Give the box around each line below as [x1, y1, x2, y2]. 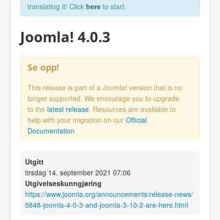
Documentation [27, 126, 75, 136]
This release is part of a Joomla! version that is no [27, 82, 182, 93]
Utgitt [25, 157, 44, 167]
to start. [101, 1, 126, 11]
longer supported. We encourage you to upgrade [27, 93, 179, 104]
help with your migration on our [27, 115, 126, 125]
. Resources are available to [89, 104, 176, 114]
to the [27, 104, 47, 114]
